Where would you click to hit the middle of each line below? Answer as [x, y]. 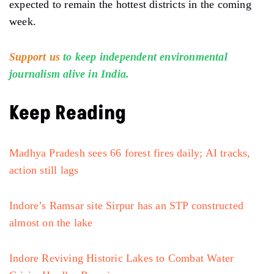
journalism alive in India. [69, 74]
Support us [35, 57]
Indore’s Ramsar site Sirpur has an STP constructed [127, 205]
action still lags [44, 170]
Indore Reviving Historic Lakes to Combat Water [122, 258]
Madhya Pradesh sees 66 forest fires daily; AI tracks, [130, 153]
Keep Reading [68, 113]
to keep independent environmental [145, 57]
